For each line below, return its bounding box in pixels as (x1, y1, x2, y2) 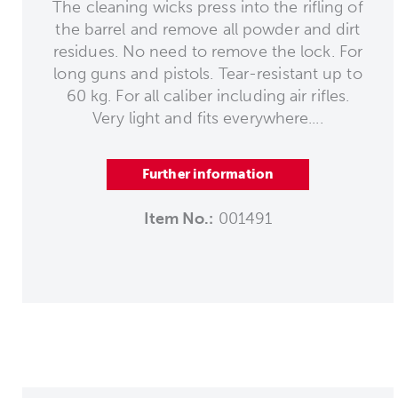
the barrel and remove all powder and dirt (55, 19, 361, 39)
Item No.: (143, 208, 214, 228)
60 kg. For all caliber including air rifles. (66, 85, 350, 106)
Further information (142, 165, 274, 182)
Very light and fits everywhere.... (92, 107, 323, 128)
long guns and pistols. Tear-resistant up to (53, 63, 362, 84)
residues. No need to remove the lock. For (52, 41, 363, 61)
